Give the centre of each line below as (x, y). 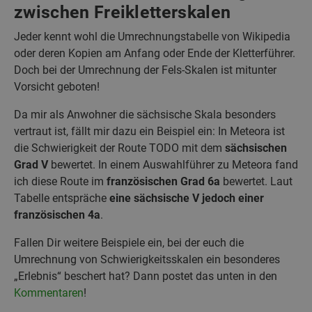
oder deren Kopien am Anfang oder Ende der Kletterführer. (155, 54)
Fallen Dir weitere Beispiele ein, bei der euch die (129, 243)
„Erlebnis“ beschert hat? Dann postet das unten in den (146, 276)
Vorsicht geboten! (57, 87)
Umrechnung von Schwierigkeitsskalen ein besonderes (147, 260)
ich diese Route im (60, 182)
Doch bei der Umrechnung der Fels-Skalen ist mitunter (145, 70)
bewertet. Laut (256, 182)
